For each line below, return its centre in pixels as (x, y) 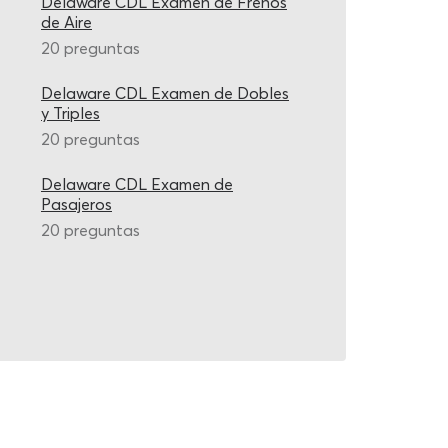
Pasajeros (76, 204)
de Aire (66, 22)
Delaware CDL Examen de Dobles (165, 93)
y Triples (70, 113)
